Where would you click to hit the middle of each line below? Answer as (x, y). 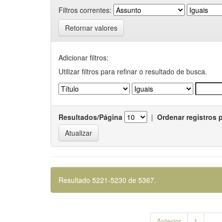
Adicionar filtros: (83, 57)
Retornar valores (91, 28)
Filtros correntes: (85, 10)
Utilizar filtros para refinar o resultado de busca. (133, 71)
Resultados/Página (90, 117)
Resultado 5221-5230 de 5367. (107, 180)
